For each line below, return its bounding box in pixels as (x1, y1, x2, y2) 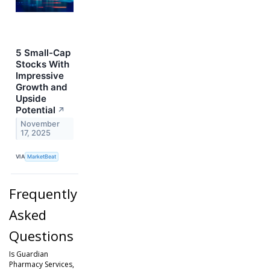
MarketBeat (27, 153, 57, 160)
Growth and (16, 81, 67, 93)
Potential (16, 104, 55, 116)
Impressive (16, 69, 64, 81)
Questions (9, 226, 74, 245)
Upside (16, 92, 46, 104)
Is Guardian (9, 248, 48, 259)
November (20, 119, 60, 129)
